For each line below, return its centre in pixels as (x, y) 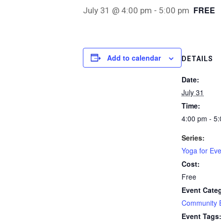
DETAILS (197, 58)
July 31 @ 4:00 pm (117, 10)
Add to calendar (134, 57)
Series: (193, 137)
